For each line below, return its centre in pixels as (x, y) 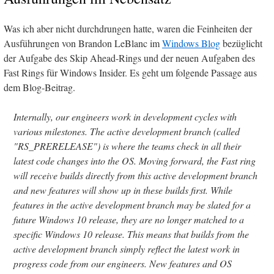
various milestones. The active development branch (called (127, 131)
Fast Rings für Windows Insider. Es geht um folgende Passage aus (130, 73)
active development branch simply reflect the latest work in (127, 249)
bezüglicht (241, 43)
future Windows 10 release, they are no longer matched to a (129, 220)
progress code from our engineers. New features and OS (123, 264)
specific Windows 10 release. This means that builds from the (131, 234)
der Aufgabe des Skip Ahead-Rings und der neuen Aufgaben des (129, 58)
